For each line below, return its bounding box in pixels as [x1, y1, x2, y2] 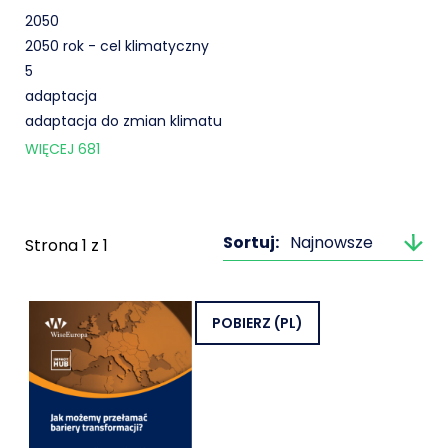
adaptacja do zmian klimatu [25, 111, 222, 131]
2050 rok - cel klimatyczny [25, 36, 209, 56]
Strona [25, 234, 82, 257]
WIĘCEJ [25, 139, 78, 159]
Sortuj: [223, 231, 279, 254]
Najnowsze [290, 231, 373, 254]
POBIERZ [212, 313, 274, 333]
